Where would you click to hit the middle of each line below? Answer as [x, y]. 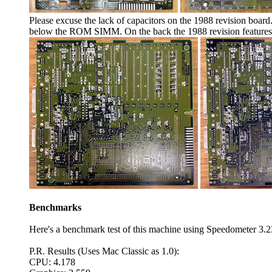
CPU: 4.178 [52, 262]
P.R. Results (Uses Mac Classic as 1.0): [104, 251]
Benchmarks [55, 208]
